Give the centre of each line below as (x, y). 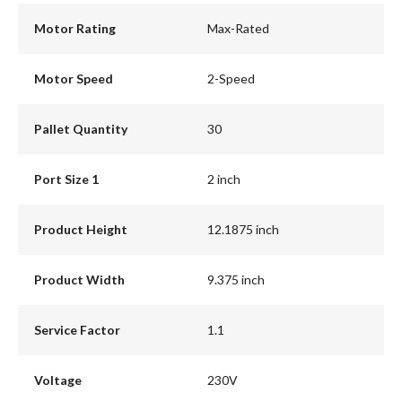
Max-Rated (238, 29)
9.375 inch (236, 280)
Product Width (79, 280)
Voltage (57, 380)
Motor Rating (74, 29)
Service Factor (77, 330)
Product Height (80, 230)
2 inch (224, 179)
